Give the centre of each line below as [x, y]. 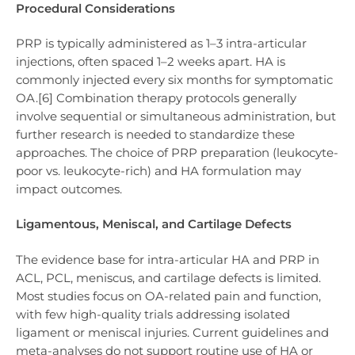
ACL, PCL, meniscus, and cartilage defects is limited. [168, 277]
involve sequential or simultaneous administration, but [176, 116]
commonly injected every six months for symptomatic [174, 80]
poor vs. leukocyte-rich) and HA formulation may [158, 171]
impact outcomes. [69, 189]
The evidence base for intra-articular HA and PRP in [168, 259]
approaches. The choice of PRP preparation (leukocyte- [177, 153]
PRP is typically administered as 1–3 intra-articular [161, 44]
